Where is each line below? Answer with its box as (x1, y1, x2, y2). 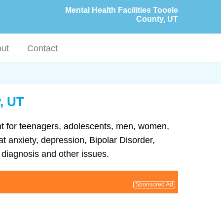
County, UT (136, 15, 178, 23)
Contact (27, 43, 58, 53)
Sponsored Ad (135, 181, 173, 188)
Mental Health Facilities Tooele (65, 6, 178, 14)
